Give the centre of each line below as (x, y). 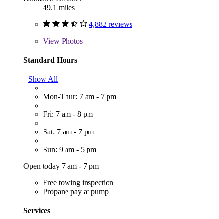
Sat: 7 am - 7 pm (68, 132)
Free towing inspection (78, 183)
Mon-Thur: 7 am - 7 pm (80, 97)
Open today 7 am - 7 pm (61, 166)
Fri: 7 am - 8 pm (68, 114)
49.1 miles (59, 7)
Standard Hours (50, 60)
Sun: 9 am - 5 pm (70, 150)
